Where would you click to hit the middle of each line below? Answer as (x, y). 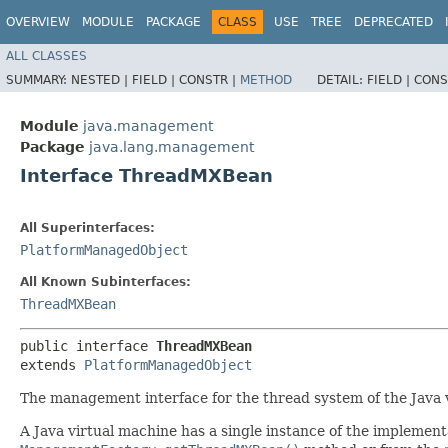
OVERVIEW (38, 22)
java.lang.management (171, 146)
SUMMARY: (38, 79)
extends (52, 364)
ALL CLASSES (46, 55)
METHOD (266, 79)
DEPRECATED (393, 22)
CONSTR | (209, 79)
